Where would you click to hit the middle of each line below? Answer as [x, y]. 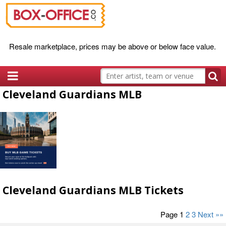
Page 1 [173, 214]
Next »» [211, 214]
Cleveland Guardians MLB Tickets [93, 190]
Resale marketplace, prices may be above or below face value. [112, 46]
